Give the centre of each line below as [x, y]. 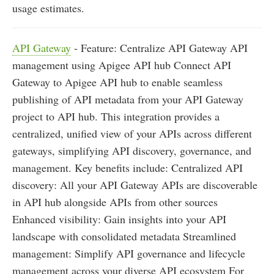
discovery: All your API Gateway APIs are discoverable [135, 185]
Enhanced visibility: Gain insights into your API [119, 219]
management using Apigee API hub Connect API [122, 65]
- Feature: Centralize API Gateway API [159, 48]
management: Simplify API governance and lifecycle [129, 254]
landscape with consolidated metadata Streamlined [124, 236]
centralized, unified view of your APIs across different [132, 134]
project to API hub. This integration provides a [116, 117]
